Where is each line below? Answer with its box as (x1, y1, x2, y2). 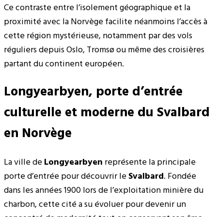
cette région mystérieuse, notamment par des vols (4, 29, 192, 43)
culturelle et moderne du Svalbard (4, 103, 210, 124)
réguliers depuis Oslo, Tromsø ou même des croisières (4, 43, 204, 57)
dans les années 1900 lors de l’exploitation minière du (4, 183, 203, 198)
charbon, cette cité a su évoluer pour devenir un (4, 197, 186, 212)
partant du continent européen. (4, 57, 124, 71)
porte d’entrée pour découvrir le (4, 169, 128, 184)
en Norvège (4, 124, 72, 145)
